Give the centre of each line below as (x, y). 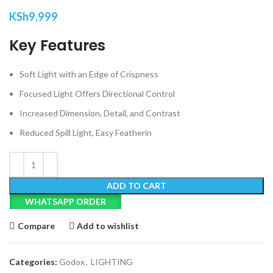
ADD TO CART (136, 186)
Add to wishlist (108, 225)
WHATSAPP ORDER (66, 202)
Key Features (57, 46)
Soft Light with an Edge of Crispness (89, 74)
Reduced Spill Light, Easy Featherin (86, 133)
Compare (36, 225)
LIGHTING (112, 262)
